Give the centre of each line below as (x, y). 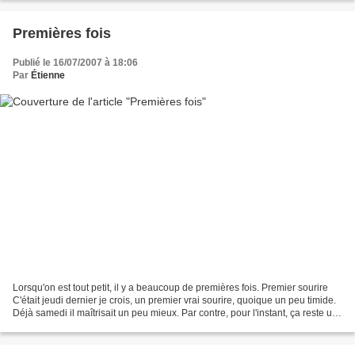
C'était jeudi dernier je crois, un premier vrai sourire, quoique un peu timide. (174, 300)
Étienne (48, 76)
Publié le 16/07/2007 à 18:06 (75, 63)
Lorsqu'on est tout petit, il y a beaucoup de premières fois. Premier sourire (170, 287)
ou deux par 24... (49, 325)
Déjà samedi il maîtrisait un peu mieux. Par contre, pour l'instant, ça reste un (175, 313)
